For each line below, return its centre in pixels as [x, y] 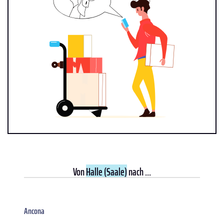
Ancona [34, 211]
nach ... [139, 171]
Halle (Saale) [106, 171]
